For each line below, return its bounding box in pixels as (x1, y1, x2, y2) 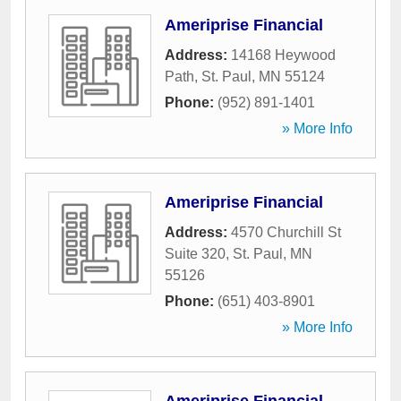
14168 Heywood (231, 47, 336, 63)
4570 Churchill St (231, 225, 341, 240)
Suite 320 (165, 246, 226, 261)
